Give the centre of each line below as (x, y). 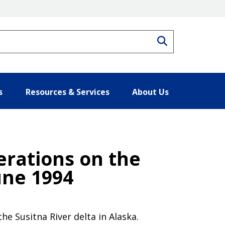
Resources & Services (67, 92)
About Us (150, 92)
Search (183, 40)
